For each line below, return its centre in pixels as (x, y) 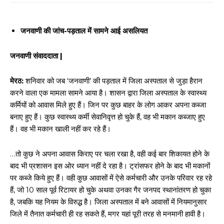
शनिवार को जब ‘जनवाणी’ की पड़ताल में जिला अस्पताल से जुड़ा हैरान (113, 81)
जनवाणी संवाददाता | (36, 56)
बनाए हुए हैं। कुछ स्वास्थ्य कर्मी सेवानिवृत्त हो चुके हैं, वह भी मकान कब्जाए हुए (107, 117)
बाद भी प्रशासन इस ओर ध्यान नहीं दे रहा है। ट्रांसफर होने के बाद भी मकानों (110, 166)
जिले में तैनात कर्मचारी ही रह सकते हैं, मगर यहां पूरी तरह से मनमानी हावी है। (108, 214)
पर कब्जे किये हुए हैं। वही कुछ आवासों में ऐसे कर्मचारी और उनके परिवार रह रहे (111, 178)
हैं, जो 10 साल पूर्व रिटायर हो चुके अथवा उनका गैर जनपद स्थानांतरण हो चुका (110, 190)
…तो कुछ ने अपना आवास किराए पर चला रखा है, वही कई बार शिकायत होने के (110, 154)
